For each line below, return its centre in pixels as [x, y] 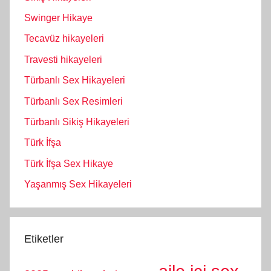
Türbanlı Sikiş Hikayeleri [77, 122]
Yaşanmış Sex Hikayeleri [78, 184]
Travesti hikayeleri [63, 59]
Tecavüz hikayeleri [64, 39]
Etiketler [44, 239]
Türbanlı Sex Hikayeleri [75, 80]
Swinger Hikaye [58, 18]
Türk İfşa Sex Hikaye [69, 163]
